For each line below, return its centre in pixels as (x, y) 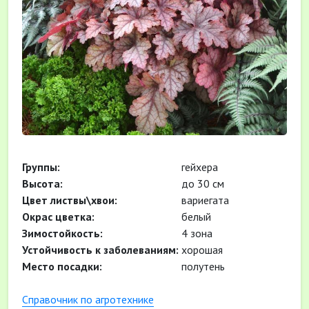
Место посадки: (62, 266)
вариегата (204, 200)
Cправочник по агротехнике (88, 299)
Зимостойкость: (62, 233)
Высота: (42, 183)
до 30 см (201, 183)
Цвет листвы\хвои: (70, 200)
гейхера (198, 167)
